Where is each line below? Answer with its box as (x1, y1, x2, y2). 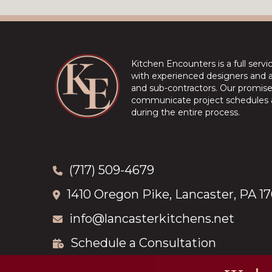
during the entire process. (131, 107, 240, 118)
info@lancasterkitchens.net (69, 211, 234, 226)
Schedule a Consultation (70, 236, 216, 251)
